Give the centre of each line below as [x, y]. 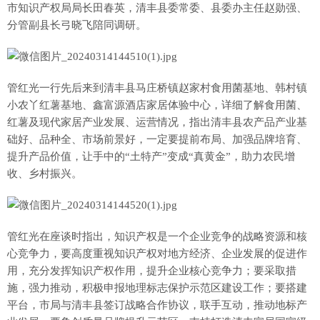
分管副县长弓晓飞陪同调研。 [77, 25]
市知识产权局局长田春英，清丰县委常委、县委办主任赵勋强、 [157, 8]
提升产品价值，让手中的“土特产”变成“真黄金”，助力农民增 [151, 157]
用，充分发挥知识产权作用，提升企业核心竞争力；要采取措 [152, 271]
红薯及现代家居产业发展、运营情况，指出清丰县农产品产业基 [157, 122]
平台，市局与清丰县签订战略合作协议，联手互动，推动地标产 [157, 305]
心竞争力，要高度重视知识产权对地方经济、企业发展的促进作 [157, 254]
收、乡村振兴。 [47, 174]
